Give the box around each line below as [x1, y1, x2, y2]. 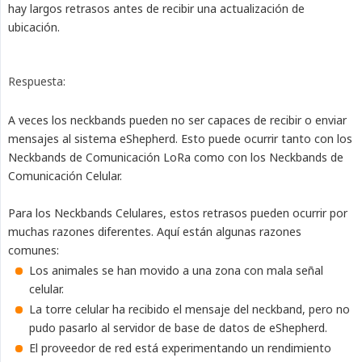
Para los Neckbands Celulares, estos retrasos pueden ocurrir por [8, 205, 347, 221]
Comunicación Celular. [8, 168, 122, 184]
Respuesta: [8, 74, 65, 90]
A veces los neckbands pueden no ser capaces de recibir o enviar [8, 112, 347, 128]
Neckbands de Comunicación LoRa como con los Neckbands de [8, 149, 343, 166]
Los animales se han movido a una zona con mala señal [29, 263, 323, 279]
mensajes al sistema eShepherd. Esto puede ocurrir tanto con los [8, 131, 352, 147]
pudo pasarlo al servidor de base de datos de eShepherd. [29, 320, 327, 336]
